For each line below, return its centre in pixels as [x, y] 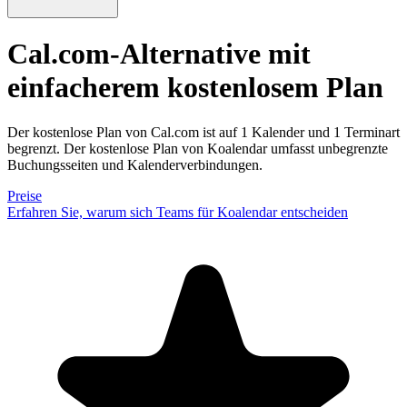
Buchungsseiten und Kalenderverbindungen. [135, 164]
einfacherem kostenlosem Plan [195, 88]
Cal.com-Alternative [134, 54]
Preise [25, 195]
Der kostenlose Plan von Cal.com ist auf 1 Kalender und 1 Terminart [203, 132]
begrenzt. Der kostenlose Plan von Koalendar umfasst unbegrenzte [198, 148]
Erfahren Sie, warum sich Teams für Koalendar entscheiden [178, 212]
